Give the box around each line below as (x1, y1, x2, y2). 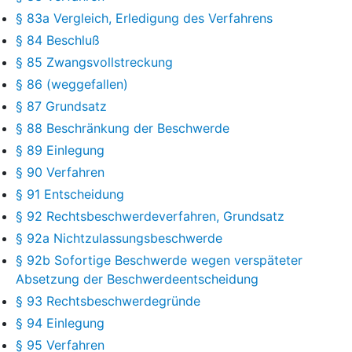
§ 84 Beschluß (16, 31, 100, 48)
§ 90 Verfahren (16, 163, 104, 180)
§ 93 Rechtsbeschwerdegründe (16, 292, 200, 309)
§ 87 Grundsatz (16, 97, 107, 114)
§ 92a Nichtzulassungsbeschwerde (16, 229, 222, 246)
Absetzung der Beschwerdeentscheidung (16, 270, 258, 287)
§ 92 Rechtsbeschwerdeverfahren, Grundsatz (16, 207, 284, 224)
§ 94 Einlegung (16, 314, 104, 331)
